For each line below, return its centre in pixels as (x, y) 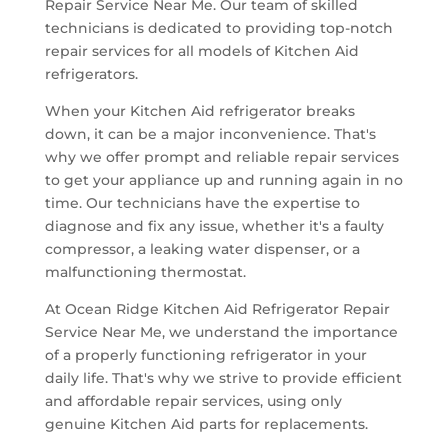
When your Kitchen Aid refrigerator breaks (199, 110)
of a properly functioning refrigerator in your (205, 354)
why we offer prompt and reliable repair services (221, 156)
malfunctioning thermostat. (145, 271)
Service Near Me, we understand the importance (221, 331)
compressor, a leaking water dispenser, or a (202, 248)
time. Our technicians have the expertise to (202, 202)
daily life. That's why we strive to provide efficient (223, 377)
